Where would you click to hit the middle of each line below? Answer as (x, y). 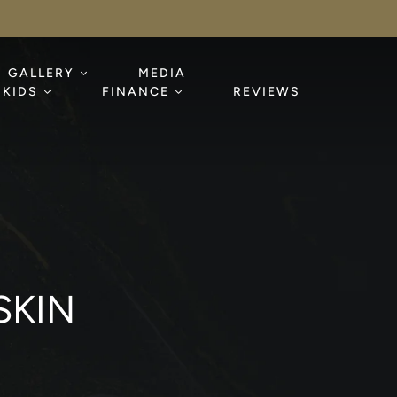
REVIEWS (267, 92)
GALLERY (42, 73)
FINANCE (136, 92)
